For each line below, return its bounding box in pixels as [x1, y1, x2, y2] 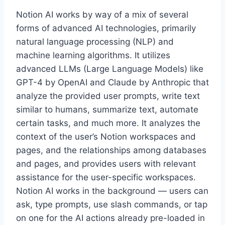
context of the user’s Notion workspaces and [16, 132, 196, 142]
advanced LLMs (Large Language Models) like [16, 64, 203, 74]
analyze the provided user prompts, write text [16, 91, 200, 101]
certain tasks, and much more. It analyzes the [16, 118, 200, 128]
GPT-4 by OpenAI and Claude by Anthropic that [16, 77, 209, 87]
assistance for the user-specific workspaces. [16, 172, 196, 182]
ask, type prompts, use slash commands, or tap [16, 199, 207, 209]
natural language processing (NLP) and [16, 37, 174, 47]
